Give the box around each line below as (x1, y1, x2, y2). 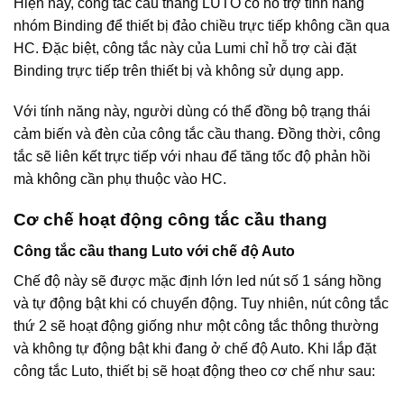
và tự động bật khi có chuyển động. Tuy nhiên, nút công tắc (14, 295, 389, 311)
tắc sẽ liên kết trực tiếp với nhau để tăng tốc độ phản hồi (14, 149, 371, 165)
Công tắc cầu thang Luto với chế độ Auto (14, 243, 295, 259)
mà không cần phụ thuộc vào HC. (14, 171, 226, 188)
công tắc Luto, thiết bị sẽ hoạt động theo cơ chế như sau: (14, 363, 375, 379)
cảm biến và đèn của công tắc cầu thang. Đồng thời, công (14, 126, 381, 142)
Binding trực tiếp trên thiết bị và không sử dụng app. (14, 62, 347, 78)
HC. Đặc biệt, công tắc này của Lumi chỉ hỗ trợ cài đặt (14, 40, 356, 56)
